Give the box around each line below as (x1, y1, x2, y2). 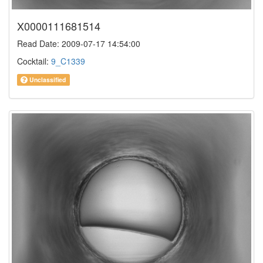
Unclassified (28, 75, 66, 84)
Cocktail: (17, 55, 51, 67)
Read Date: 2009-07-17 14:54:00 (17, 37, 140, 49)
